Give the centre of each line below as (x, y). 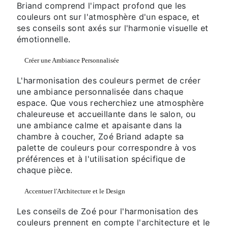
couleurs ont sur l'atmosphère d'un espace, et (108, 17)
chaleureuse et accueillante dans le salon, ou (106, 114)
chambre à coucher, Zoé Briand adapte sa (101, 137)
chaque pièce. (45, 170)
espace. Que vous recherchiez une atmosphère (110, 103)
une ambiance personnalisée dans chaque (100, 92)
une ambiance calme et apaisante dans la (99, 125)
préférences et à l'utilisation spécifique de (101, 159)
